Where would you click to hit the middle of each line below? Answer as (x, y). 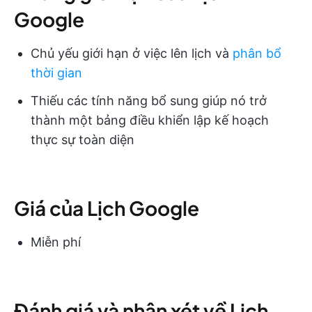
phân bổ (257, 53)
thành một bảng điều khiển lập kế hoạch (150, 120)
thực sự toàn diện (83, 139)
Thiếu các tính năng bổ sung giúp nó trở (149, 100)
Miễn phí (56, 242)
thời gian (56, 72)
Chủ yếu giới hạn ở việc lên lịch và (132, 53)
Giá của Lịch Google (107, 208)
